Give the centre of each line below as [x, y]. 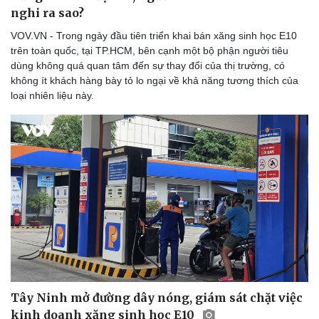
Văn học [33, 244]
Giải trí [184, 210]
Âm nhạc [35, 259]
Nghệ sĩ [190, 229]
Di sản [29, 274]
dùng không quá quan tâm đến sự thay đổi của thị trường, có [148, 65]
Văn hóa [31, 210]
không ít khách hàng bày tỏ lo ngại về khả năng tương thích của [155, 80]
